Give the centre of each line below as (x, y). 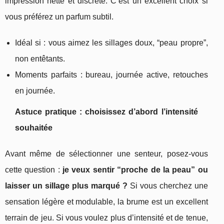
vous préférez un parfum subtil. (59, 17)
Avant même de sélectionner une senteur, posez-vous (106, 154)
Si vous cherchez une (167, 186)
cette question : (34, 170)
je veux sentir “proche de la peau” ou (135, 170)
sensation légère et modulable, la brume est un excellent (106, 202)
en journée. (35, 91)
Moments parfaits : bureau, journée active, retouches (111, 75)
